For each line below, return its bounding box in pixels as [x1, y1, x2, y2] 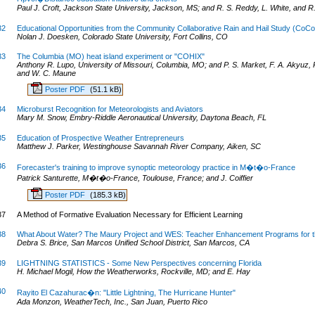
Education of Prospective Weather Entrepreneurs [16, 133, 184, 142]
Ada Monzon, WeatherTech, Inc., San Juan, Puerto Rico [16, 297, 207, 307]
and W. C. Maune [16, 69, 76, 78]
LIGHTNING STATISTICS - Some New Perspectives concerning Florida [16, 258, 262, 267]
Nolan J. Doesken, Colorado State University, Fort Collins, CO [16, 32, 228, 41]
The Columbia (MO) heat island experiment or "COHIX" [16, 52, 205, 61]
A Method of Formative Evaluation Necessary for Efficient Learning [16, 210, 243, 219]
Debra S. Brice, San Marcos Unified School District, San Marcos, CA [16, 238, 250, 247]
